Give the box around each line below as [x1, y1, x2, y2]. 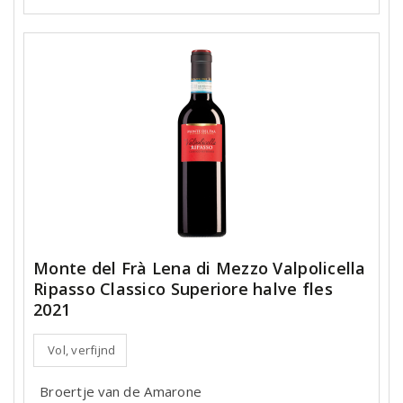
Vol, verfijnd [48, 342, 116, 358]
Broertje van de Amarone [40, 382, 202, 400]
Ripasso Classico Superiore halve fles [33, 278, 333, 300]
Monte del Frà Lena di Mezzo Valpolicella [33, 257, 366, 279]
